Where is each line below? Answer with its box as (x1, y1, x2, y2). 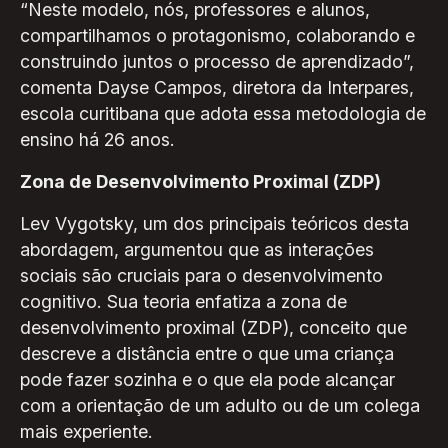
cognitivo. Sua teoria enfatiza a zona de (19, 290, 347, 312)
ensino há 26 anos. (19, 129, 175, 151)
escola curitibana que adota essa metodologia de (19, 103, 426, 125)
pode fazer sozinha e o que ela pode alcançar (19, 368, 395, 390)
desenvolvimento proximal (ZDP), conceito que (19, 316, 407, 338)
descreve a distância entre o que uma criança (19, 342, 394, 364)
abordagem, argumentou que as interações (19, 238, 374, 260)
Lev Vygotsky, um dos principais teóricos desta (19, 212, 409, 234)
